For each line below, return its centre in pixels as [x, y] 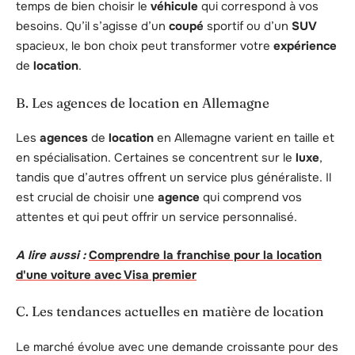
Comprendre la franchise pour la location [205, 255]
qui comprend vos [251, 198]
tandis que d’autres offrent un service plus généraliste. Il [174, 178]
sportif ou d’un [248, 27]
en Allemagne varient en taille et [244, 138]
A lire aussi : [51, 255]
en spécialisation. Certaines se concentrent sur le [156, 158]
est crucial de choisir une [87, 198]
